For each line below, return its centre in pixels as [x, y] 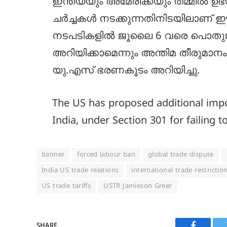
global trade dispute [181, 155]
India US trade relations [80, 171]
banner [53, 155]
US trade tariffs [66, 187]
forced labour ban [106, 155]
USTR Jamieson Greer [138, 187]
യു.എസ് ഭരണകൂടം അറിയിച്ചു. [126, 71]
